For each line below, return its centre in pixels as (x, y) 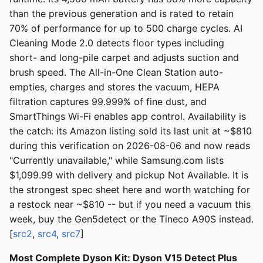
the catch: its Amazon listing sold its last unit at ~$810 (131, 131)
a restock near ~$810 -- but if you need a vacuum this (130, 205)
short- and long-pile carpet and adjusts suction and (124, 58)
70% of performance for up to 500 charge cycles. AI (126, 28)
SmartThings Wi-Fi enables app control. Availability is (128, 117)
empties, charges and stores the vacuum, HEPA (114, 87)
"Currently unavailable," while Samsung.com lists (117, 161)
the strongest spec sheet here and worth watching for (130, 190)
